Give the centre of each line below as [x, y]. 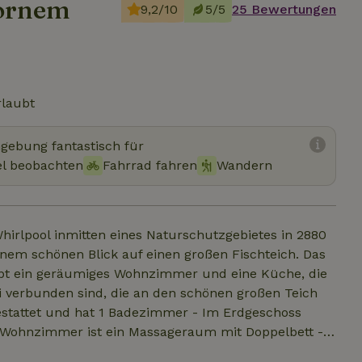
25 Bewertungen [284, 9]
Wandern [244, 165]
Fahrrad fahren [150, 165]
